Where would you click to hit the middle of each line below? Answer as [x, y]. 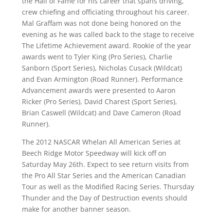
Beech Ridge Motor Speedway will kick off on [94, 153]
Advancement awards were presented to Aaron [99, 90]
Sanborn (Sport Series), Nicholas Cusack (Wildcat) [102, 68]
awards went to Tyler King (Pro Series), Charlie [97, 57]
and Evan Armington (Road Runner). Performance [102, 79]
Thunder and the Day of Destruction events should [104, 198]
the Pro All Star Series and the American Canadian [104, 175]
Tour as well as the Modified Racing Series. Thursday [108, 187]
